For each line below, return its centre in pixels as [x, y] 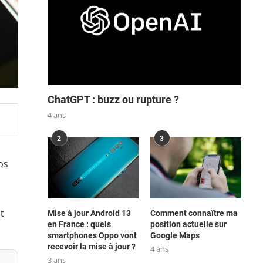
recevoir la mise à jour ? [91, 246]
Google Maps [175, 235]
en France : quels [79, 224]
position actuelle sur [188, 224]
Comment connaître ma [194, 213]
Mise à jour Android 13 [89, 213]
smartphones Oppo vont [92, 235]
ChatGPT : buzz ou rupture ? [113, 100]
